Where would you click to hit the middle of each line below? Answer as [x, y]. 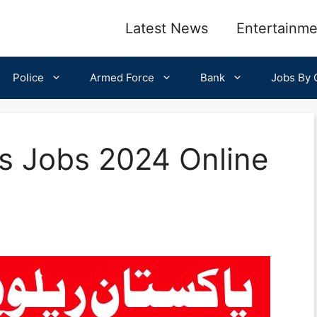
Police [28, 77]
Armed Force [122, 77]
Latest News [167, 28]
